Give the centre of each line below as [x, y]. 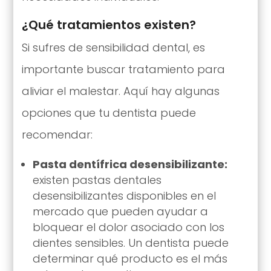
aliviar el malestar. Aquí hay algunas [120, 91]
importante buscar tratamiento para [123, 69]
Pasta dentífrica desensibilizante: [130, 164]
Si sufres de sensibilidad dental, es [113, 47]
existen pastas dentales [97, 180]
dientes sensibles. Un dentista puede [130, 243]
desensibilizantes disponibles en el [124, 195]
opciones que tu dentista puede [109, 113]
